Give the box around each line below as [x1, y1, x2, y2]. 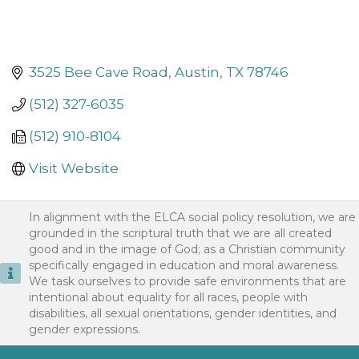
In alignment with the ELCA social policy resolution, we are [29, 210, 356, 225]
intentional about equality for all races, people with [29, 290, 308, 305]
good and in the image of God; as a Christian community [29, 242, 345, 257]
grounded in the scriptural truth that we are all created [29, 226, 332, 241]
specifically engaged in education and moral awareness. [29, 258, 339, 273]
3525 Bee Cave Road [29, 64, 169, 81]
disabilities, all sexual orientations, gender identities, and [29, 306, 337, 321]
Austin [175, 64, 220, 81]
